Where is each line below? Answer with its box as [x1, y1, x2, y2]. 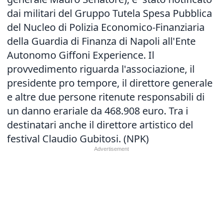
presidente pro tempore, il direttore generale [7, 76, 213, 90]
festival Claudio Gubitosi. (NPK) [7, 132, 149, 145]
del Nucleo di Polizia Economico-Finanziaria [7, 20, 205, 34]
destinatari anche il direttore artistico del [7, 118, 193, 131]
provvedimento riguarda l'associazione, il [7, 62, 195, 76]
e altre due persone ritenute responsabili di [7, 90, 205, 104]
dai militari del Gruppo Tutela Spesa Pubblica [7, 6, 212, 20]
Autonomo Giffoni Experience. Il [7, 48, 154, 62]
